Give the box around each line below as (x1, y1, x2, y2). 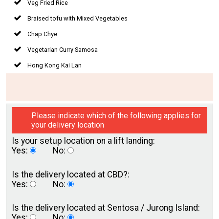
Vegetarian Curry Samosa (27, 45, 98, 53)
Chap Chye (27, 30, 57, 38)
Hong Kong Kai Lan (27, 61, 82, 69)
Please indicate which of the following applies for (31, 111, 201, 121)
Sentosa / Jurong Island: (107, 203, 200, 213)
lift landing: (113, 136, 155, 146)
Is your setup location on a (11, 136, 114, 146)
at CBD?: (97, 169, 130, 179)
